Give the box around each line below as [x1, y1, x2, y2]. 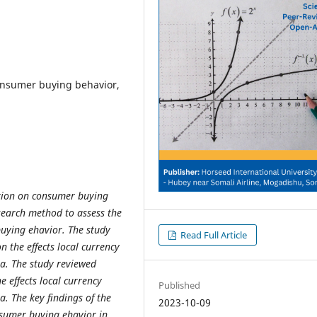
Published [158, 278, 201, 292]
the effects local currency [10, 240, 120, 254]
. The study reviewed [6, 257, 96, 271]
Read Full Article [178, 228, 248, 241]
